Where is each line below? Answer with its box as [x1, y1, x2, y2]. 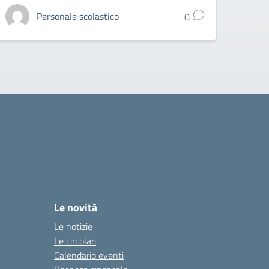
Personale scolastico [37, 9, 119, 23]
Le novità [54, 199, 97, 216]
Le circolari [54, 234, 96, 248]
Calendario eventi [54, 248, 124, 262]
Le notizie [54, 219, 92, 234]
